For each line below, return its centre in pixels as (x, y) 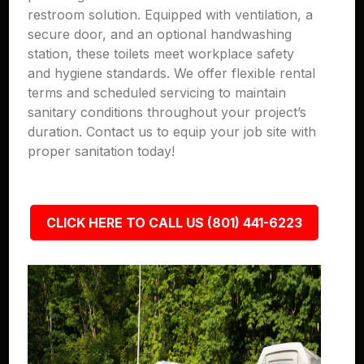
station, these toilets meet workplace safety (161, 54)
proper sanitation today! (102, 151)
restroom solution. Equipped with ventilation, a (171, 15)
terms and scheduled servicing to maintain (157, 93)
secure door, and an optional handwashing (160, 34)
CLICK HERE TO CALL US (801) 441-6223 (174, 223)
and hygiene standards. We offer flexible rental (172, 73)
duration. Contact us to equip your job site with (172, 132)
